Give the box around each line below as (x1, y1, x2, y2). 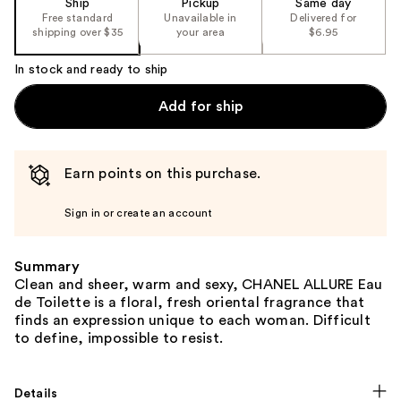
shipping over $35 (32, 26, 124, 38)
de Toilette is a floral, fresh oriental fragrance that (14, 294, 365, 310)
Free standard (42, 12, 114, 23)
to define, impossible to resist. (14, 330, 223, 346)
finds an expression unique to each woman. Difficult (14, 312, 371, 328)
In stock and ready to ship (14, 63, 168, 76)
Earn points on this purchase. (64, 166, 261, 181)
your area (176, 26, 225, 38)
